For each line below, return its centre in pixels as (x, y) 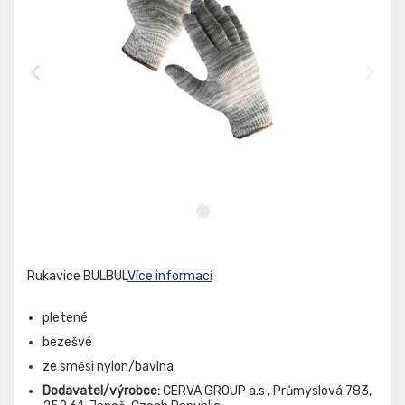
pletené (65, 318)
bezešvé (67, 343)
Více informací (170, 277)
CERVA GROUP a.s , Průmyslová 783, (266, 391)
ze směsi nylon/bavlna (108, 367)
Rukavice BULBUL (77, 277)
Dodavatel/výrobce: (101, 391)
